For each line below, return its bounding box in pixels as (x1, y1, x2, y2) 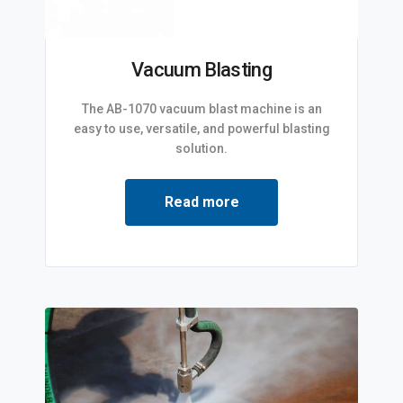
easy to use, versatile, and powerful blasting (73, 121, 330, 137)
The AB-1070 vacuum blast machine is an (81, 102, 322, 117)
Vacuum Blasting (130, 58, 273, 82)
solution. (175, 141, 228, 157)
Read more (164, 193, 239, 211)
